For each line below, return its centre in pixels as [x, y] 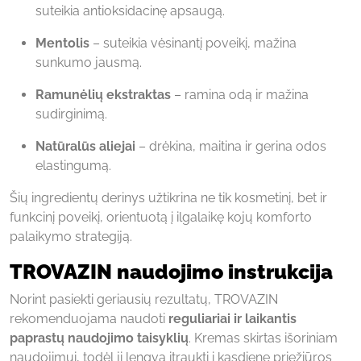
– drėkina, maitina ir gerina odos [231, 146]
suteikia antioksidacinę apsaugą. [130, 10]
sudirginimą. [71, 114]
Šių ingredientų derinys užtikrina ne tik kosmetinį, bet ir [168, 197]
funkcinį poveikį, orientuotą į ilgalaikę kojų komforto [161, 217]
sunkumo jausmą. [89, 62]
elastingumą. [73, 165]
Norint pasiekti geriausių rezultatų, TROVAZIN [144, 299]
